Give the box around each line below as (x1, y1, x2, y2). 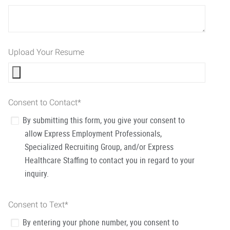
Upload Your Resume (8, 47, 84, 57)
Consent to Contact (8, 97, 78, 107)
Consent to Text (8, 199, 65, 209)
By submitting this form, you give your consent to (23, 114, 185, 126)
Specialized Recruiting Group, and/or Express (25, 141, 174, 152)
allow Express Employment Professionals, (25, 128, 162, 139)
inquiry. (25, 168, 49, 179)
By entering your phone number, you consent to (23, 217, 179, 228)
